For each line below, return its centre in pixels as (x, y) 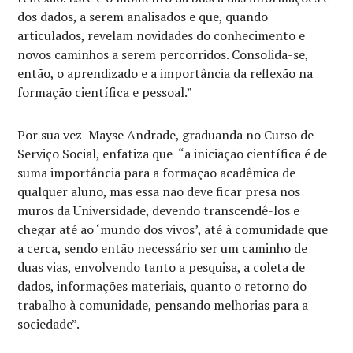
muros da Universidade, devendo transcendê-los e (159, 210)
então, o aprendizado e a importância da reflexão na (165, 73)
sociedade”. (49, 324)
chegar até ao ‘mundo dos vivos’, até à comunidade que (173, 229)
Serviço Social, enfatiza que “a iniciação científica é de (173, 154)
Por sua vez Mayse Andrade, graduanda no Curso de (166, 135)
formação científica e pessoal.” (105, 92)
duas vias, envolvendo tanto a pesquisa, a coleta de (162, 267)
